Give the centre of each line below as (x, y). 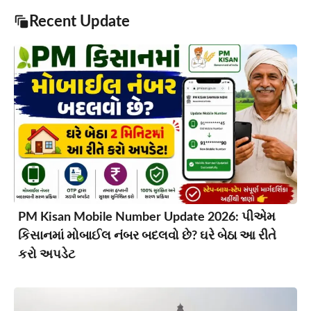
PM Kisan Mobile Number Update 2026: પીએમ (147, 217)
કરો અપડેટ (47, 254)
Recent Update (79, 22)
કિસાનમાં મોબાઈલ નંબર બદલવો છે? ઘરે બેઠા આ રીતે (147, 236)
